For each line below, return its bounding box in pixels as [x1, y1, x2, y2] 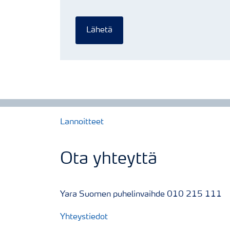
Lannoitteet [60, 118, 104, 126]
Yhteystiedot [60, 213, 108, 221]
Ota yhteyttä [60, 151, 157, 168]
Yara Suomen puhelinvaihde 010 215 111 [60, 190, 222, 199]
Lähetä [86, 26, 112, 34]
